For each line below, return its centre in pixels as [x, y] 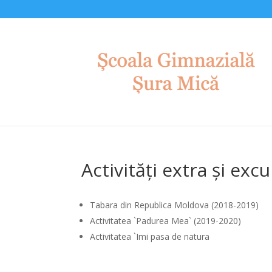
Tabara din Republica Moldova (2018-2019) [175, 205]
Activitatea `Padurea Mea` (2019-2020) [166, 221]
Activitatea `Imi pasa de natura [150, 236]
